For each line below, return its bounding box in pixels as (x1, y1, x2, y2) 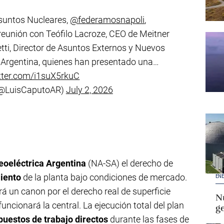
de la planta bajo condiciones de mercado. (21, 172, 187, 182)
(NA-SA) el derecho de (86, 158, 173, 168)
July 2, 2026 (65, 84, 113, 95)
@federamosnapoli (70, 14, 145, 25)
